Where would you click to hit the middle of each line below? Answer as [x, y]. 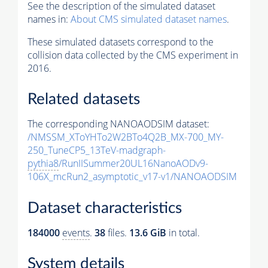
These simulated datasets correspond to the [121, 42]
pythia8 [43, 164]
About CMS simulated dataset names [149, 19]
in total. [183, 232]
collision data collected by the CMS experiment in [133, 55]
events [76, 232]
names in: [49, 19]
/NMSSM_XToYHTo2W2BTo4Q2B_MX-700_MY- [126, 137]
